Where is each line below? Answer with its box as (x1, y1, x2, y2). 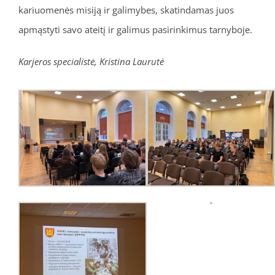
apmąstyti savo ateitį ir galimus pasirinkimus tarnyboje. (18, 23, 252, 36)
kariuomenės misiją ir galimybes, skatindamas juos (18, 4, 234, 17)
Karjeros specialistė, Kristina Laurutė (18, 55, 164, 68)
